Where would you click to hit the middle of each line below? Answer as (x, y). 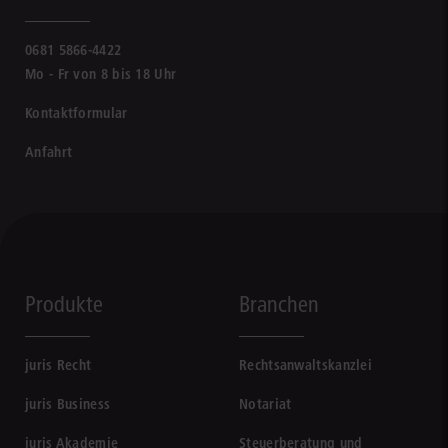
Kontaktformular (76, 113)
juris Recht (58, 365)
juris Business (68, 404)
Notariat (265, 404)
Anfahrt (49, 152)
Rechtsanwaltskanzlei (305, 365)
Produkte (64, 304)
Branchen (279, 304)
